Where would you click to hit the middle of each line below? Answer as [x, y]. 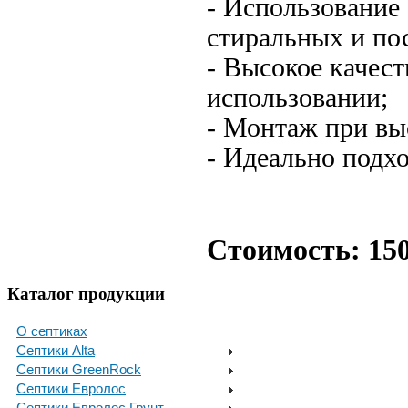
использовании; [297, 98]
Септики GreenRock [79, 369]
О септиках [52, 331]
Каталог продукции [86, 294]
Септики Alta [56, 350]
